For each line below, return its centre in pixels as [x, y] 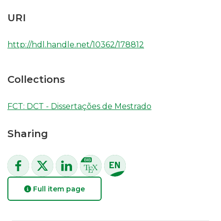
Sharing [28, 134]
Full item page [58, 189]
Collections [36, 79]
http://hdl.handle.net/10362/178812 [76, 45]
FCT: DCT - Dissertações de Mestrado [79, 106]
